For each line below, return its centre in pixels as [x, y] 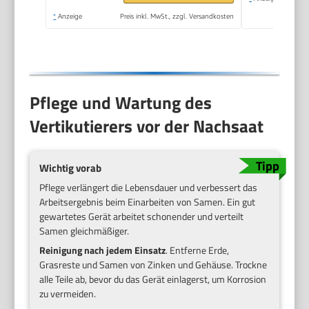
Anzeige [69, 16]
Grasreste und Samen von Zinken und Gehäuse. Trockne [153, 265]
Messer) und [150, 11]
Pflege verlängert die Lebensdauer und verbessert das [149, 188]
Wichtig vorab [71, 168]
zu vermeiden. [68, 294]
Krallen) [139, 47]
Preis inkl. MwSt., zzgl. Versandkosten [177, 16]
